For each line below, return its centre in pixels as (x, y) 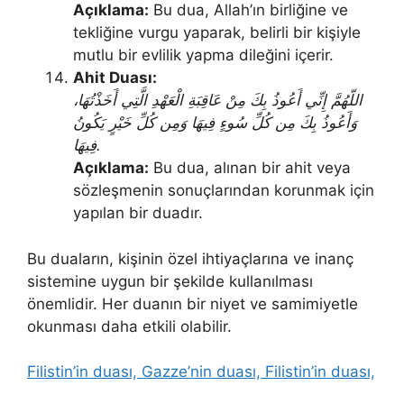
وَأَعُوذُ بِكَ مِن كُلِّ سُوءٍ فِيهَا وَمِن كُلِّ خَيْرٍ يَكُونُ (215, 123)
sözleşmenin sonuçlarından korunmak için (224, 191)
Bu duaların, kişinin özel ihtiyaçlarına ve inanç (190, 258)
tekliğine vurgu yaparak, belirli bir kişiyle (217, 33)
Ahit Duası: (115, 78)
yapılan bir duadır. (138, 213)
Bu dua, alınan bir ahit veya (250, 168)
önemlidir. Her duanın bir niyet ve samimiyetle (193, 303)
